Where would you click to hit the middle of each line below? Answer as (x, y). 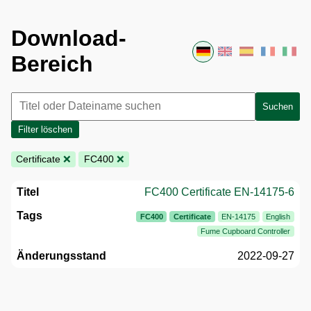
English (278, 217)
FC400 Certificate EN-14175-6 (219, 192)
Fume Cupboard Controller (246, 232)
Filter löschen (45, 130)
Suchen (277, 106)
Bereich (52, 64)
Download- (69, 39)
